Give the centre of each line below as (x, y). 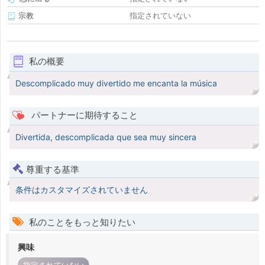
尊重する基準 (53, 170)
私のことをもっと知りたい (81, 222)
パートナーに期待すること (83, 115)
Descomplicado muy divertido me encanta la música (116, 83)
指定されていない (160, 16)
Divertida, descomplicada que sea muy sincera (106, 137)
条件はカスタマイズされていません (82, 190)
